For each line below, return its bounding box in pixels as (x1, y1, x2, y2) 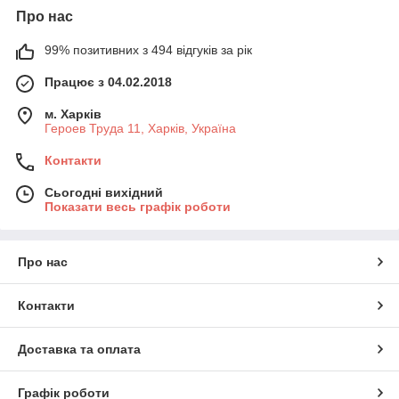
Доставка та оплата (18, 341, 141, 356)
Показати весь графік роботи (45, 199, 231, 214)
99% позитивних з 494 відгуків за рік (45, 42, 252, 57)
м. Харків (45, 106, 102, 121)
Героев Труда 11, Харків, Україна (45, 120, 236, 135)
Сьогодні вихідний (45, 184, 163, 199)
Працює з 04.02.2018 (45, 74, 172, 89)
